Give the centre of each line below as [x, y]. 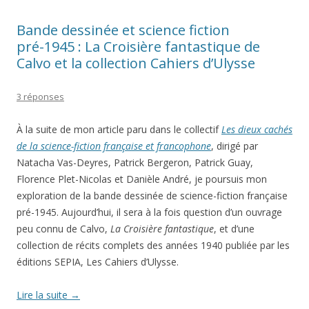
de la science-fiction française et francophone [114, 146]
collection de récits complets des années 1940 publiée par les [153, 245]
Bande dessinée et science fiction [123, 30]
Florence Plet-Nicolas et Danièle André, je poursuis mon [142, 179]
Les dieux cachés [257, 129]
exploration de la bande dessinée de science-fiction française [152, 196]
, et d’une [234, 229]
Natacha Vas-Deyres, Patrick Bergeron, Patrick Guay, [135, 162]
